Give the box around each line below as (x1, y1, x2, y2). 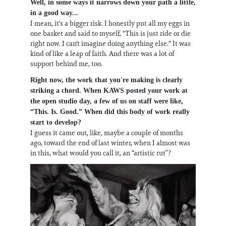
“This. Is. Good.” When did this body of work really (30, 108, 190, 116)
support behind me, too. (30, 59, 102, 69)
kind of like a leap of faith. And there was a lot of (30, 49, 174, 59)
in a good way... (30, 9, 78, 17)
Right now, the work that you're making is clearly (30, 76, 183, 84)
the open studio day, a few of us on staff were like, (30, 97, 183, 105)
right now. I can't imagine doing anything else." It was (30, 39, 191, 48)
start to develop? (30, 119, 81, 127)
